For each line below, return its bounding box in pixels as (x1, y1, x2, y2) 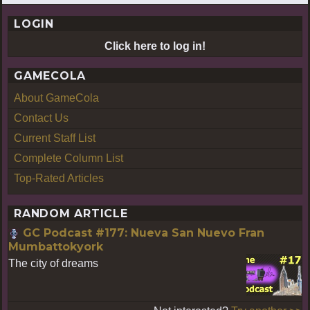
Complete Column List (14, 152, 123, 164)
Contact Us (14, 111, 69, 124)
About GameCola (14, 91, 99, 104)
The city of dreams (8, 257, 98, 269)
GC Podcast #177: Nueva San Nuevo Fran (23, 226, 264, 239)
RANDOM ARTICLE (14, 206, 128, 220)
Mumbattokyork (8, 239, 103, 253)
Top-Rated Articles (14, 172, 104, 184)
